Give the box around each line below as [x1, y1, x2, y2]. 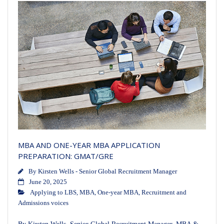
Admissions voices [18, 199, 68, 206]
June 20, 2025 [29, 178, 67, 185]
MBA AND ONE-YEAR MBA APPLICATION [18, 139, 160, 150]
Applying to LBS [30, 188, 76, 196]
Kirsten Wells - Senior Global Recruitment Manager [38, 167, 177, 175]
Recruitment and [141, 188, 186, 196]
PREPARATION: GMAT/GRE [18, 150, 113, 161]
